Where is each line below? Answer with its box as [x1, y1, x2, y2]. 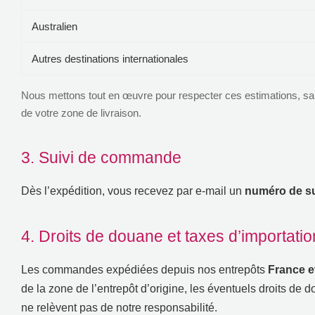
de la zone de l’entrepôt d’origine [21, 282, 184, 295]
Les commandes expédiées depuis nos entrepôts [21, 263, 265, 276]
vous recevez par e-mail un [108, 184, 242, 197]
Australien [32, 20, 77, 32]
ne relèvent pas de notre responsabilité [21, 301, 214, 314]
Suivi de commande [39, 148, 181, 167]
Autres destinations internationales [32, 52, 188, 65]
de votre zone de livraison [21, 106, 139, 119]
